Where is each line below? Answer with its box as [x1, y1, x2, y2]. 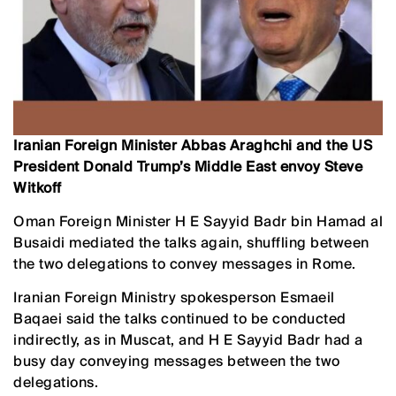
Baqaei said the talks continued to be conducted [13, 309, 346, 329]
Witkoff [13, 179, 62, 198]
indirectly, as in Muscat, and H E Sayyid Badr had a [13, 331, 363, 350]
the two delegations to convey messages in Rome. [13, 255, 356, 274]
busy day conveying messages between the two [13, 352, 340, 371]
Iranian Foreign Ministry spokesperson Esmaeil [13, 288, 335, 308]
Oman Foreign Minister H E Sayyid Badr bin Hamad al [13, 212, 383, 232]
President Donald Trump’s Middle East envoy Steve [13, 157, 362, 177]
